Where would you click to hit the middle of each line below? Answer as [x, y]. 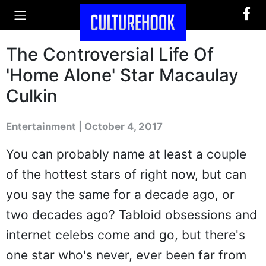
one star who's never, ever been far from [126, 255]
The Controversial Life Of [110, 54]
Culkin [32, 96]
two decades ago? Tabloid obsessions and [132, 215]
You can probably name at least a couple [126, 154]
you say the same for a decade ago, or [120, 194]
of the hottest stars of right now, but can [126, 174]
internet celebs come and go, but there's [126, 235]
